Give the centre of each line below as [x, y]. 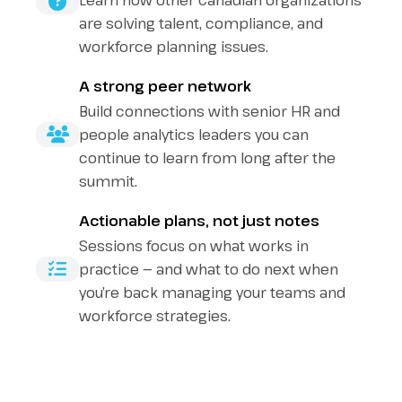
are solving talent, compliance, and [201, 23]
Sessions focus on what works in [194, 246]
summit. [108, 181]
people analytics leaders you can [194, 135]
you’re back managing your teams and [212, 293]
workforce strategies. [155, 316]
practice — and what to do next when [209, 269]
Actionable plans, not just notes [199, 221]
